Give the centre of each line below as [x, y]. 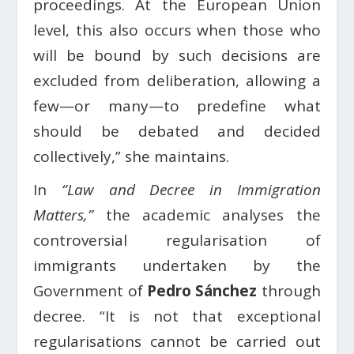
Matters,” [64, 215]
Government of [90, 291]
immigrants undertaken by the [177, 266]
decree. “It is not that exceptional [177, 316]
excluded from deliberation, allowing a [177, 81]
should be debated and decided [177, 132]
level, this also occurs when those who [177, 30]
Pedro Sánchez [202, 291]
